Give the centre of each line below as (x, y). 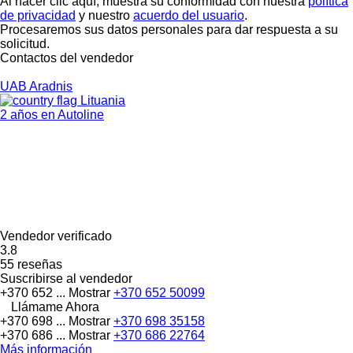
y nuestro (104, 15)
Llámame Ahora (55, 307)
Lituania (101, 100)
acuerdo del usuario (189, 15)
